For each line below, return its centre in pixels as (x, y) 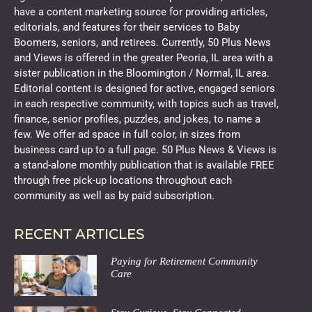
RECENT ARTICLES (79, 234)
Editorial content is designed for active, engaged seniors (145, 88)
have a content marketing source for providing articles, (141, 11)
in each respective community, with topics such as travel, (146, 103)
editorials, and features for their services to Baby (127, 27)
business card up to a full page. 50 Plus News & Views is (145, 149)
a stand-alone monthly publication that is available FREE (144, 165)
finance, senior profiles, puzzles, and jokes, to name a (137, 119)
